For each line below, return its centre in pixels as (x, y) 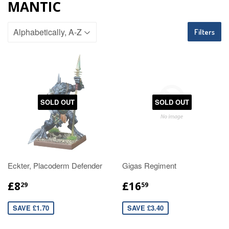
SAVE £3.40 (145, 208)
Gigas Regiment (149, 165)
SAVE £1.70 (31, 208)
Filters (204, 32)
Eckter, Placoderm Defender (55, 165)
